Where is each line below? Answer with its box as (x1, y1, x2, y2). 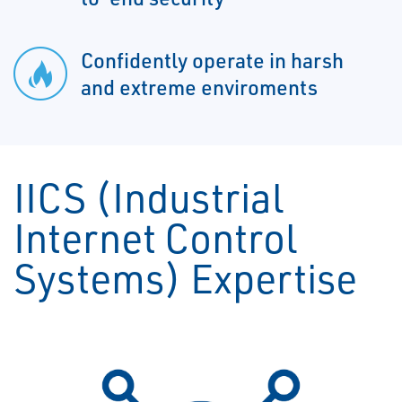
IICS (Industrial (13, 171, 284, 223)
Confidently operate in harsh (81, 47, 344, 74)
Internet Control (13, 212, 297, 264)
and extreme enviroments (81, 74, 318, 101)
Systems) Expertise (13, 252, 357, 304)
